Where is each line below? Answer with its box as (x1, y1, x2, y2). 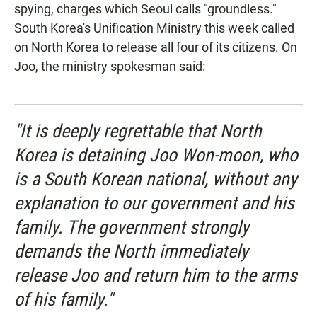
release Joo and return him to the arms (14, 265, 297, 287)
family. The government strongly (14, 217, 249, 238)
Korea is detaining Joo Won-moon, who (14, 144, 298, 166)
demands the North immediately (14, 241, 248, 263)
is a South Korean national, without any (14, 168, 297, 190)
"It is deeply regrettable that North (14, 120, 262, 142)
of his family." (14, 289, 113, 311)
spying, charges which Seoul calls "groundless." (14, 1, 277, 17)
